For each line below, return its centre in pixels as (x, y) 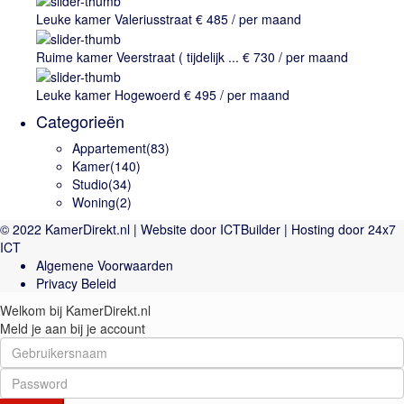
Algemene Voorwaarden (105, 266)
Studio (90, 184)
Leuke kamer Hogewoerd (108, 95)
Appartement (109, 148)
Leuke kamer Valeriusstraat (114, 18)
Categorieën (80, 121)
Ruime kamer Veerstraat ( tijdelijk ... (138, 56)
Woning (94, 202)
